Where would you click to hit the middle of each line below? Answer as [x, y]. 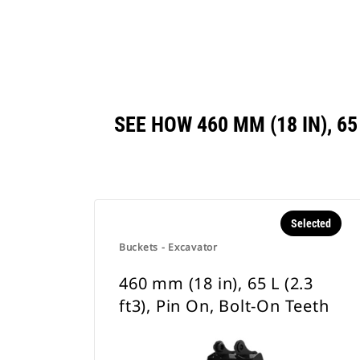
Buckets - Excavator [168, 247]
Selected [311, 223]
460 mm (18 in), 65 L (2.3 [217, 283]
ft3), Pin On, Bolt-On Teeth [224, 306]
